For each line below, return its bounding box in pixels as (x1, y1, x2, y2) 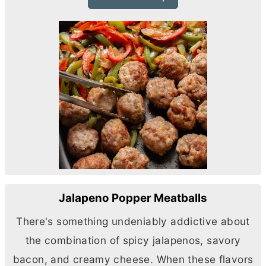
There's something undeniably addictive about (16, 215, 250, 228)
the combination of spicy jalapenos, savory (25, 234, 241, 247)
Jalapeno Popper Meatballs (59, 191, 207, 205)
